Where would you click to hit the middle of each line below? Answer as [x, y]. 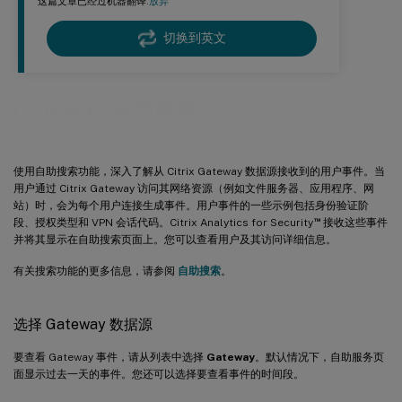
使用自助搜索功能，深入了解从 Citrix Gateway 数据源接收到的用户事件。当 [199, 171]
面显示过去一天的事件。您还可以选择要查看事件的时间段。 [159, 374]
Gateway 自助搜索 [105, 111]
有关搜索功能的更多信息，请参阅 [96, 271]
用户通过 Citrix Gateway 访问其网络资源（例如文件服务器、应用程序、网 [194, 188]
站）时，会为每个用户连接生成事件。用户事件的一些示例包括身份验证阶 [191, 205]
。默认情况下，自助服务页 [319, 357]
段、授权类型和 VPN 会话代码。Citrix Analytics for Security [163, 222]
